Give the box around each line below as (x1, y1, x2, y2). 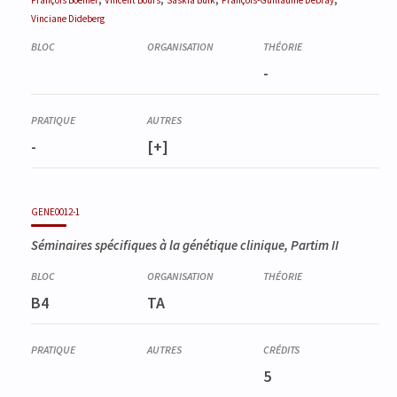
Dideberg (68, 12, 105, 25)
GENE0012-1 (31, 206, 80, 219)
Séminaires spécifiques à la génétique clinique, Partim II (31, 237, 339, 254)
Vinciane (31, 12, 68, 25)
